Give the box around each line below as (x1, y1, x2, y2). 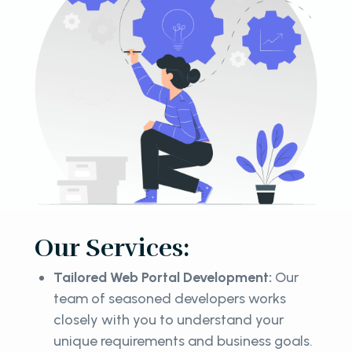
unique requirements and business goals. (53, 332, 313, 350)
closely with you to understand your (53, 310, 284, 328)
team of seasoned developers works (53, 289, 286, 307)
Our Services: (35, 232, 189, 263)
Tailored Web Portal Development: (53, 268, 275, 286)
